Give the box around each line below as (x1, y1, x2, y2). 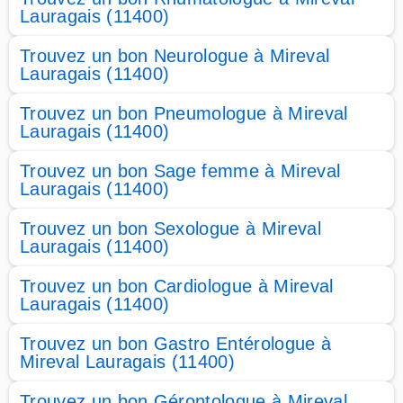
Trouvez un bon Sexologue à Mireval (20, 219, 321, 238)
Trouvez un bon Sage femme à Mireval (20, 161, 341, 181)
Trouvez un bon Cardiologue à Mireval (20, 276, 334, 296)
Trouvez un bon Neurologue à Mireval (20, 46, 330, 66)
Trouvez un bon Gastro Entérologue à (20, 334, 332, 354)
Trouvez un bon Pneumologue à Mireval (20, 103, 348, 123)
